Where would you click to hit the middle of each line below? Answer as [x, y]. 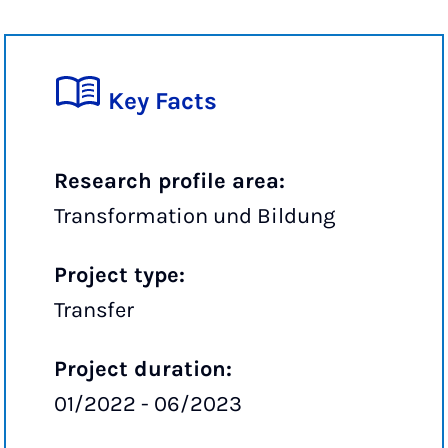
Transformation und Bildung [194, 216]
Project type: [119, 275]
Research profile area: [169, 181]
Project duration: [143, 369]
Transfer [94, 310]
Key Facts [162, 101]
